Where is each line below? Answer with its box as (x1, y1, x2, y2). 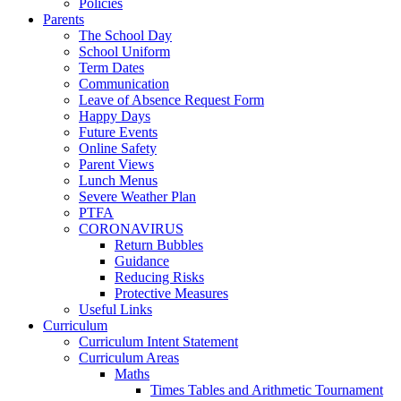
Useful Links (79, 301, 152, 317)
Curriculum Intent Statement (79, 333, 238, 349)
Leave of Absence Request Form (79, 91, 264, 107)
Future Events (79, 124, 158, 140)
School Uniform (79, 43, 170, 59)
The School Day (79, 27, 172, 43)
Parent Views (79, 156, 154, 172)
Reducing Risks (115, 269, 204, 285)
